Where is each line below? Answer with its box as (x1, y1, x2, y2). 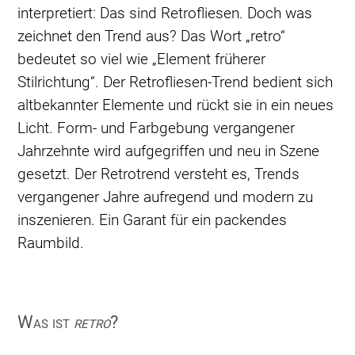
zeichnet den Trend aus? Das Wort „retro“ (17, 27, 286, 46)
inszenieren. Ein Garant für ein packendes (17, 211, 288, 230)
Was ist (17, 312, 74, 333)
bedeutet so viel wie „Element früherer (17, 50, 266, 69)
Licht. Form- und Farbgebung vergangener (17, 119, 296, 138)
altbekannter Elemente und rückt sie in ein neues (17, 96, 334, 115)
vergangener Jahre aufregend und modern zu (17, 188, 314, 207)
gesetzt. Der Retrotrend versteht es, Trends (17, 165, 300, 184)
